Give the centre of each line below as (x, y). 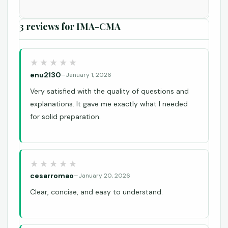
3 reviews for (48, 26)
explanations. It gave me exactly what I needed (109, 104)
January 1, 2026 (89, 75)
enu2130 (46, 75)
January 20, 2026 (104, 176)
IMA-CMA (98, 26)
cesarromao (52, 176)
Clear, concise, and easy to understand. (96, 192)
